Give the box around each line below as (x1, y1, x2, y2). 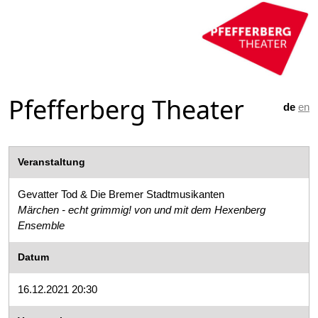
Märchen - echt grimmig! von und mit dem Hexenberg (18, 203, 265, 216)
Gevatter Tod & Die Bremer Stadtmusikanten (18, 187, 224, 200)
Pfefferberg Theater (9, 92, 244, 127)
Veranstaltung (18, 156, 85, 168)
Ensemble (18, 219, 65, 231)
